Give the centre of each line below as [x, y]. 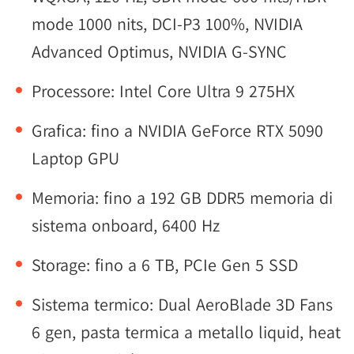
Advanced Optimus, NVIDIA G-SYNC [159, 51]
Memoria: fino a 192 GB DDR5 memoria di [182, 198]
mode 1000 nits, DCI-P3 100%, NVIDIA [167, 24]
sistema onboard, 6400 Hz [126, 225]
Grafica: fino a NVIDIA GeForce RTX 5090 [177, 130]
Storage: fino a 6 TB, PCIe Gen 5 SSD [165, 265]
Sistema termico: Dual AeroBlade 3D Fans [182, 304]
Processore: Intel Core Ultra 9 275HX [163, 91]
